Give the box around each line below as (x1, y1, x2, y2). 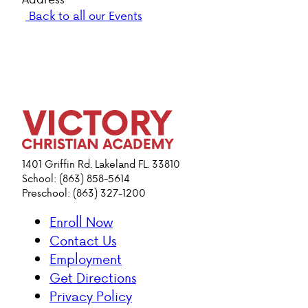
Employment (49, 250, 122, 269)
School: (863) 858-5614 (22, 171, 130, 186)
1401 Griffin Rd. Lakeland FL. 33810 (22, 157, 180, 172)
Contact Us (49, 231, 116, 250)
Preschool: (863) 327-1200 (22, 186, 146, 201)
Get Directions (49, 268, 136, 287)
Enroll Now (49, 212, 113, 232)
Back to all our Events (25, 7, 142, 24)
